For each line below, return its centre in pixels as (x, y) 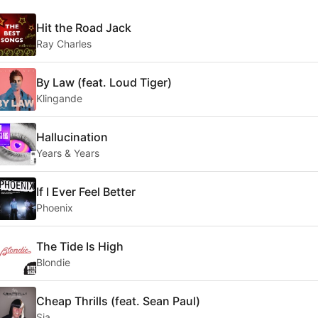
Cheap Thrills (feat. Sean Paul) (118, 301)
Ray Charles (64, 43)
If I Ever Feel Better (86, 191)
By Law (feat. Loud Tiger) (104, 82)
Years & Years (68, 153)
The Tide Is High (80, 246)
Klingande (59, 98)
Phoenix (55, 207)
